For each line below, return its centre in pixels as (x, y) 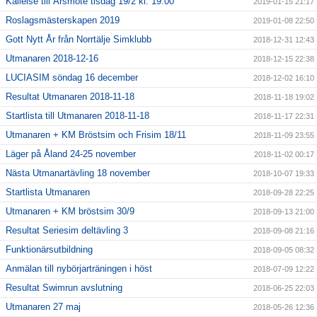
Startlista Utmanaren (48, 192)
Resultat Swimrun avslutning (64, 288)
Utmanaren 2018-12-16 (52, 59)
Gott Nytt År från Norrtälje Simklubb (79, 40)
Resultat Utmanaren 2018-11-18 (70, 97)
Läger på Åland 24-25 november (71, 154)
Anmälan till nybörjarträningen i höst (79, 269)
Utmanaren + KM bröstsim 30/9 (70, 212)
